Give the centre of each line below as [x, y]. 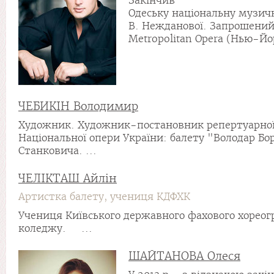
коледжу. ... [55, 228]
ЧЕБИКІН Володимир [78, 106]
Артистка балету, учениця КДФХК [104, 197]
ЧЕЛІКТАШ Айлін [68, 178]
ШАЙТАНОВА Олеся [184, 256]
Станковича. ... [57, 151]
